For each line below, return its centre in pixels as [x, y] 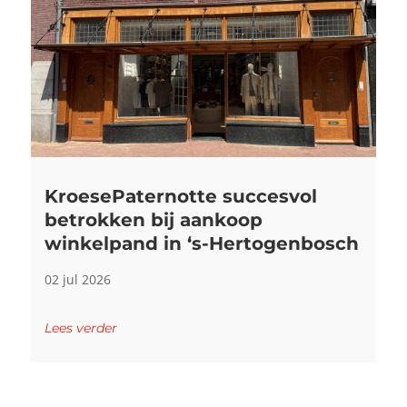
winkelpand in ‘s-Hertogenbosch [201, 244]
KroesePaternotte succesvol [180, 197]
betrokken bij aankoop [153, 220]
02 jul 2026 [77, 280]
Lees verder [80, 328]
